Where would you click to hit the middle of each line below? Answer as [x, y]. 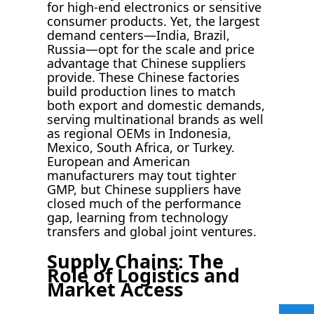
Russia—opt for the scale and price [151, 49]
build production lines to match [142, 91]
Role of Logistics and [144, 275]
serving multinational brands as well [156, 120]
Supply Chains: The [136, 261]
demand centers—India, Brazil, [139, 35]
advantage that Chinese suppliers [147, 63]
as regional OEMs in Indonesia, [139, 134]
